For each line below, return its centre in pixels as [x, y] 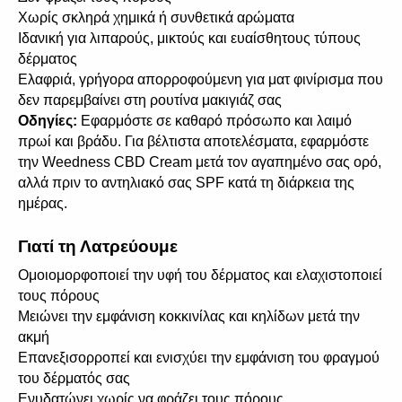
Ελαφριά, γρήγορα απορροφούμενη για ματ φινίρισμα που [201, 79]
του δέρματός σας [74, 378]
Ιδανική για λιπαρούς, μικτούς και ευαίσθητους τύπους [189, 38]
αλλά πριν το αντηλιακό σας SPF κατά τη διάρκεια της [186, 183]
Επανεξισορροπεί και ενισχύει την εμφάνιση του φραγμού [199, 358]
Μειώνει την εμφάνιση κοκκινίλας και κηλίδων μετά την [189, 316]
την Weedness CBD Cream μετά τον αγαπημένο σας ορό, [200, 162]
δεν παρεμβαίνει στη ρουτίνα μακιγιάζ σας [150, 100]
